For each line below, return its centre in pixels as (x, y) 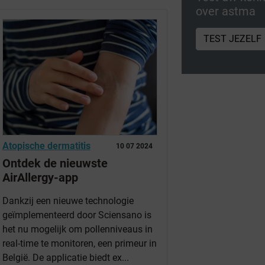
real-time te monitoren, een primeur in (79, 244)
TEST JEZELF (233, 38)
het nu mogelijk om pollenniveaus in (77, 230)
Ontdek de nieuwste (55, 164)
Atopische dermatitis (46, 146)
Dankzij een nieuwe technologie (68, 201)
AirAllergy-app (40, 178)
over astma (226, 11)
